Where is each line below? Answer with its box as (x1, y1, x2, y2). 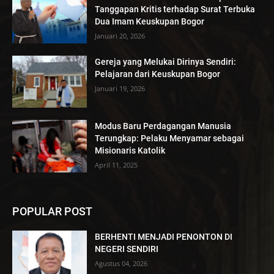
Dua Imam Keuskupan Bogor (95, 17, 205, 27)
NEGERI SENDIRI (95, 244, 159, 254)
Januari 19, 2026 (95, 83, 146, 93)
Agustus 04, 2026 (95, 259, 148, 268)
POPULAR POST (12, 205, 92, 218)
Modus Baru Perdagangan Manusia (95, 121, 232, 131)
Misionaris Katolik (95, 146, 166, 156)
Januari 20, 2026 (95, 31, 146, 41)
